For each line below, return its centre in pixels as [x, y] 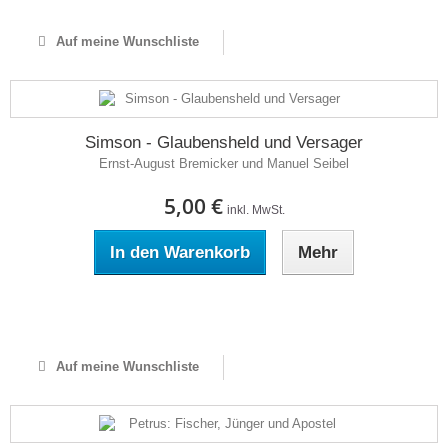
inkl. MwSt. [255, 210]
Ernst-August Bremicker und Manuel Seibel [224, 163]
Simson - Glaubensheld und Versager [224, 142]
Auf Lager [224, 310]
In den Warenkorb [180, 252]
